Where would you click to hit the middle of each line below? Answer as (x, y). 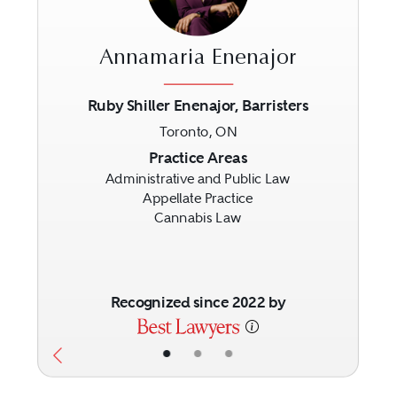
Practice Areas (198, 158)
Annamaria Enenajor (198, 59)
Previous (94, 159)
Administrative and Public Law (198, 179)
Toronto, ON (198, 132)
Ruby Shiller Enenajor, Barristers (198, 105)
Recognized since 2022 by (198, 303)
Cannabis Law (198, 218)
